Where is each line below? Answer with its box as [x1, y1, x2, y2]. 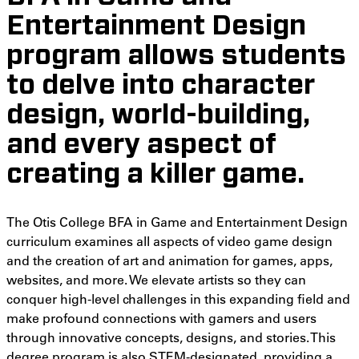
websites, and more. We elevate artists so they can [6, 271, 306, 288]
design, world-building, [6, 102, 310, 129]
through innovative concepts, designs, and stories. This [6, 329, 336, 346]
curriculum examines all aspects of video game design [6, 232, 333, 250]
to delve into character [6, 72, 315, 99]
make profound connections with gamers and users [6, 309, 317, 327]
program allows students [6, 42, 346, 70]
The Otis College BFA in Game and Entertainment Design [6, 213, 348, 231]
